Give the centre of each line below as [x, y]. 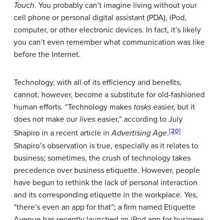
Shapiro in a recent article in [63, 133]
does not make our [47, 120]
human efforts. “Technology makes [74, 107]
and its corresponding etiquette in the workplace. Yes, [106, 195]
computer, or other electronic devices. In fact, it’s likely [107, 30]
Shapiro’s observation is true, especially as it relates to [106, 146]
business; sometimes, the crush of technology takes [102, 158]
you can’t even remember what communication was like [109, 42]
